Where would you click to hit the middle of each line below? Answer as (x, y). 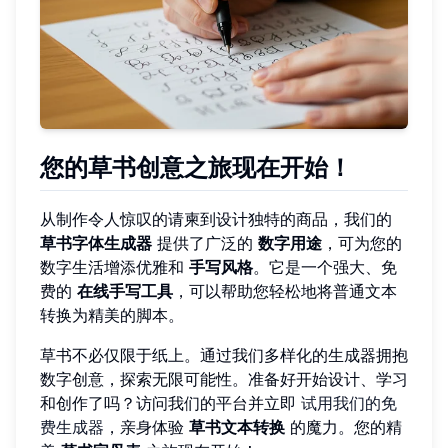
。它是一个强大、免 (325, 267)
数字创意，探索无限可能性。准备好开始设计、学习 (224, 379)
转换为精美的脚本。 (112, 315)
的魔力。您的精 (343, 427)
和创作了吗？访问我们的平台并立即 (170, 403)
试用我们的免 (349, 403)
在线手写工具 (125, 291)
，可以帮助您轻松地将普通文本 (285, 291)
